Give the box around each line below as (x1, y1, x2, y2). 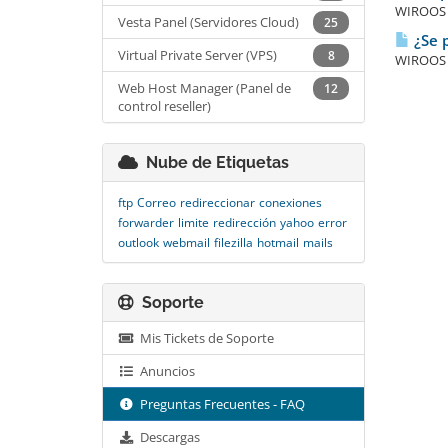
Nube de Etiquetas (138, 153, 289, 172)
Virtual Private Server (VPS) (118, 46, 277, 64)
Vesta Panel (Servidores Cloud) (118, 13, 299, 31)
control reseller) (118, 97, 211, 115)
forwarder (118, 214, 174, 231)
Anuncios (134, 362, 196, 380)
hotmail (257, 234, 299, 251)
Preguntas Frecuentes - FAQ (134, 395, 306, 413)
